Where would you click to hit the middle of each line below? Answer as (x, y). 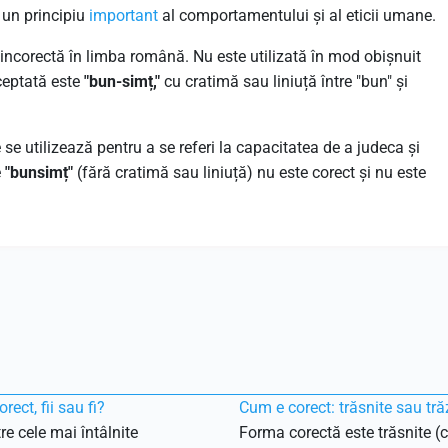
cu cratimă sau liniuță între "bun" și (284, 81)
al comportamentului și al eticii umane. (297, 15)
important (123, 15)
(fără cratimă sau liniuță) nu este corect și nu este (249, 172)
